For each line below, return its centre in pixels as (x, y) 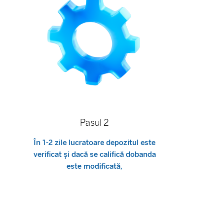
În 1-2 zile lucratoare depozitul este (95, 143)
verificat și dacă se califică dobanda (94, 155)
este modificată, (95, 166)
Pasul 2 (95, 123)
